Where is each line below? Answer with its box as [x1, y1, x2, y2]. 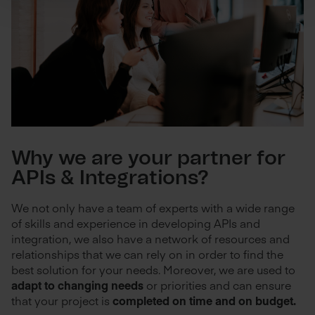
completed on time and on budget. [112, 292, 296, 308]
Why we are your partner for [11, 148, 285, 169]
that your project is [11, 292, 112, 308]
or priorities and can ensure [143, 276, 291, 292]
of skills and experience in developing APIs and [11, 214, 260, 231]
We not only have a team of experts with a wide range [11, 199, 295, 215]
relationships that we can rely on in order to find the [11, 245, 283, 262]
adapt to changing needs [11, 276, 143, 292]
